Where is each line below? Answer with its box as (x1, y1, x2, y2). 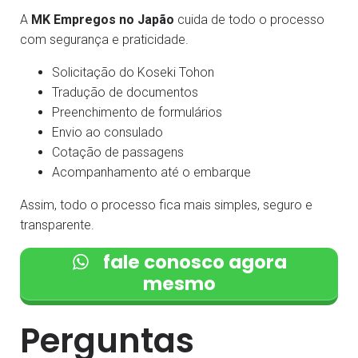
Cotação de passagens (52, 144, 184, 160)
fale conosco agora (98, 249, 287, 276)
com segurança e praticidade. (20, 31, 189, 47)
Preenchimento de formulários (52, 104, 222, 120)
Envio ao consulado (52, 124, 163, 140)
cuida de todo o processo (174, 11, 324, 27)
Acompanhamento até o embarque (52, 164, 251, 180)
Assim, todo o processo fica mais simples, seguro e (20, 197, 312, 213)
